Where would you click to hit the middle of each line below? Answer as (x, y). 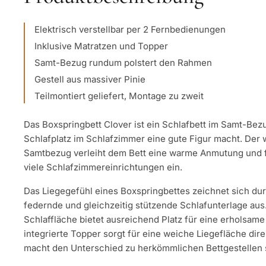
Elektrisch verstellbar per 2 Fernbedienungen (130, 29)
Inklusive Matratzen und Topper (101, 46)
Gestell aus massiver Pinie (90, 79)
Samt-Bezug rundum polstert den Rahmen (123, 63)
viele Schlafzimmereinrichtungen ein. (103, 167)
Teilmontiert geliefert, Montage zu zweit (119, 96)
